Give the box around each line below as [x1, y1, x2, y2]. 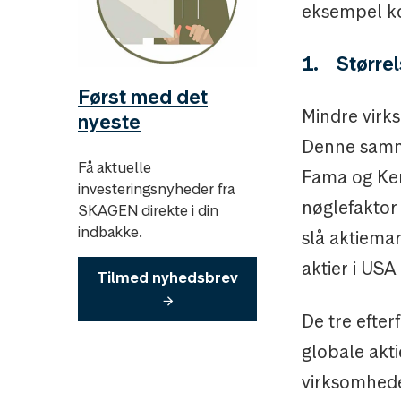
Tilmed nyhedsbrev [97, 267, 238, 287]
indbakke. [78, 221, 142, 242]
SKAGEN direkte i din [78, 200, 218, 220]
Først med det [78, 83, 208, 109]
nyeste [78, 108, 141, 134]
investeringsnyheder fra [78, 178, 235, 199]
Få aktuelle [78, 157, 151, 177]
